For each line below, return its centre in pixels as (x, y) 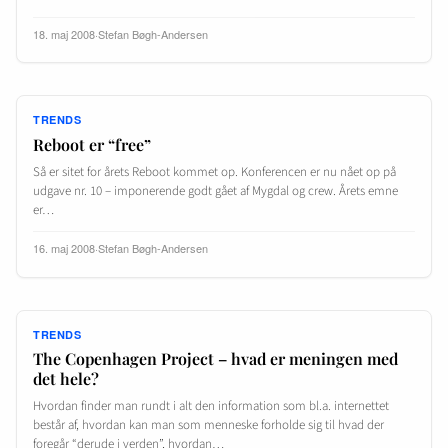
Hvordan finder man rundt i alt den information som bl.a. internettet (211, 406)
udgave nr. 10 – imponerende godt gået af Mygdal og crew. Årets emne (215, 190)
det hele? (66, 379)
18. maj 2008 (64, 33)
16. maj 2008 (64, 247)
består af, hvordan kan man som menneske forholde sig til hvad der (208, 425)
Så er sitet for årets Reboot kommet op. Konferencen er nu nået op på (214, 171)
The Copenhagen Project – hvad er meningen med (215, 359)
